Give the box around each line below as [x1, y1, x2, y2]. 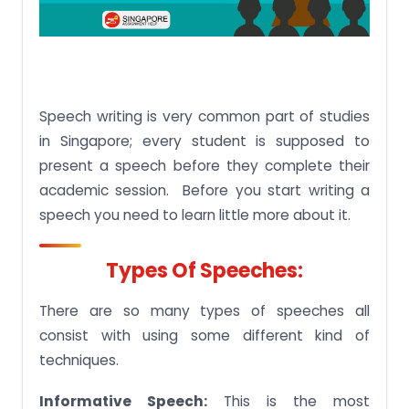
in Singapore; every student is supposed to [39, 131, 370, 151]
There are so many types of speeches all [39, 300, 370, 320]
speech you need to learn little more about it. [39, 204, 351, 225]
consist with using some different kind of [39, 325, 370, 345]
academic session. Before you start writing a [39, 180, 370, 200]
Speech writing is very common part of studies [39, 106, 370, 126]
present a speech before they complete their [39, 155, 370, 175]
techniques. [39, 350, 119, 370]
